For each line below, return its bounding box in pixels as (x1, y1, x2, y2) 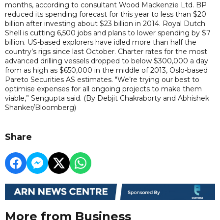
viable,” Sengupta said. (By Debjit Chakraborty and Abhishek (5, 94, 209, 103)
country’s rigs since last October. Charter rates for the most (5, 47, 207, 56)
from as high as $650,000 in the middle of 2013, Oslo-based (5, 66, 208, 75)
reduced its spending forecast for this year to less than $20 (5, 10, 206, 19)
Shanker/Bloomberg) (5, 103, 76, 112)
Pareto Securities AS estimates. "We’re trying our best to (5, 75, 199, 84)
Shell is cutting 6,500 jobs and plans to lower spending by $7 (5, 28, 211, 37)
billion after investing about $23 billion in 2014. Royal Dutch (5, 19, 205, 28)
